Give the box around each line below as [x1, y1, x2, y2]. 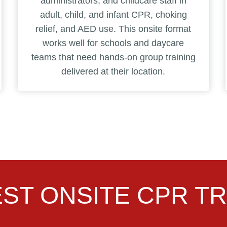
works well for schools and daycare [43, 37, 184, 48]
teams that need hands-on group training [31, 52, 196, 62]
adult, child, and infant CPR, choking [40, 9, 187, 20]
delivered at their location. [61, 66, 166, 77]
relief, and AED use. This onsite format [35, 23, 192, 34]
